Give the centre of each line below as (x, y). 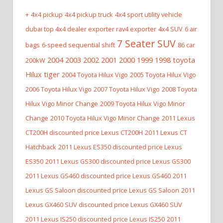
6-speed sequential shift (78, 45)
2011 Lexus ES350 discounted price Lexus (120, 147)
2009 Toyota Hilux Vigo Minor (143, 104)
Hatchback (41, 147)
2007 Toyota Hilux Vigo (127, 89)
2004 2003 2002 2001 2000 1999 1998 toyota (121, 60)
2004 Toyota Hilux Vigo (95, 75)
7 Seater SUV (146, 44)
